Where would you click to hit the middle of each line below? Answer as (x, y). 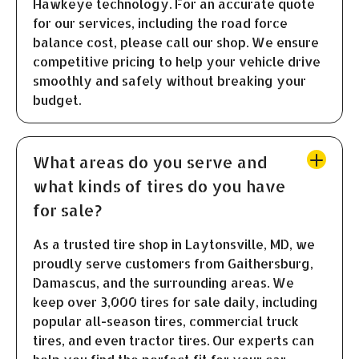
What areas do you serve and (150, 162)
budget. (57, 100)
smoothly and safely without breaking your (169, 81)
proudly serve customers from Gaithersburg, (173, 264)
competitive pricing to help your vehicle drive (177, 62)
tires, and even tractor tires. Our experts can (173, 341)
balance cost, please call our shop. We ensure (176, 42)
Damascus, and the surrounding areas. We (163, 283)
